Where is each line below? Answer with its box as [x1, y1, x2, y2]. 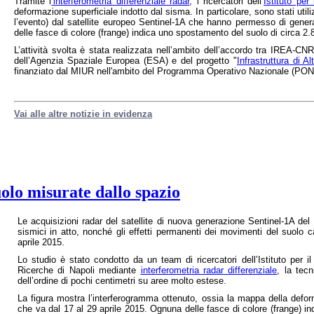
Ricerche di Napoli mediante [18, 265, 141, 276]
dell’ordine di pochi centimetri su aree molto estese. [18, 275, 226, 287]
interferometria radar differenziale [140, 265, 278, 276]
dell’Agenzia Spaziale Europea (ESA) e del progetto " [14, 55, 237, 66]
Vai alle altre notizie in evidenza [14, 108, 152, 119]
